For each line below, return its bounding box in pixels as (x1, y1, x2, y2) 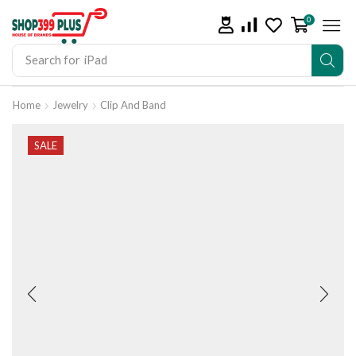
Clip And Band (100, 98, 166, 111)
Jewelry (52, 98, 88, 111)
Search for (25, 52, 80, 68)
